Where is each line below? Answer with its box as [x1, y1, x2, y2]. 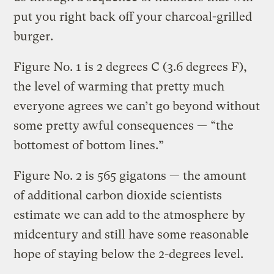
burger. [13, 29, 54, 43]
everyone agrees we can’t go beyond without [13, 98, 261, 113]
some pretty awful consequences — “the [13, 118, 234, 133]
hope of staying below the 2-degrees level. [13, 246, 244, 261]
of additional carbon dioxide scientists [13, 188, 223, 202]
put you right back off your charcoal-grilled [13, 9, 253, 24]
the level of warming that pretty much [13, 79, 225, 94]
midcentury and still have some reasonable [13, 227, 250, 242]
